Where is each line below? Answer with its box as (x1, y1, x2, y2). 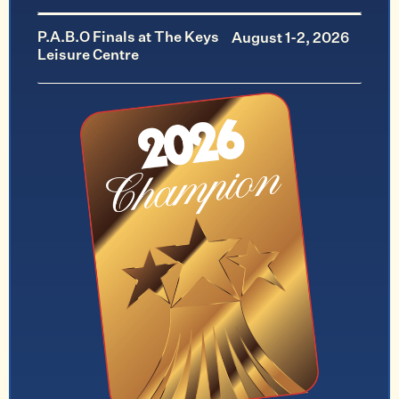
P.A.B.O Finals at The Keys (37, 31, 219, 46)
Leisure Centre (37, 49, 139, 64)
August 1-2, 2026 (232, 32, 350, 47)
